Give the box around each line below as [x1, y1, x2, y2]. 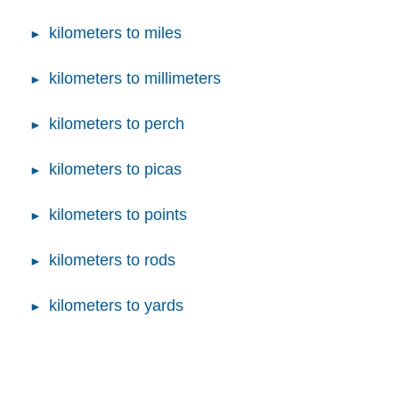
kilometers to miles [49, 24, 182, 43]
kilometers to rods [49, 251, 175, 270]
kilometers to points [49, 206, 187, 224]
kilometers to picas [49, 160, 182, 179]
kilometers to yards [49, 297, 183, 315]
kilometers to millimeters [49, 69, 221, 88]
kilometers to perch [49, 115, 184, 134]
